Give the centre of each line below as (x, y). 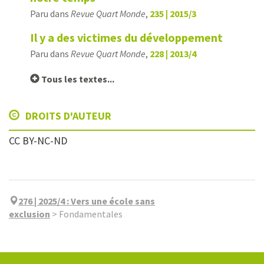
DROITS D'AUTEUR (67, 116)
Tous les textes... (77, 79)
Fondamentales (91, 214)
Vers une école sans (113, 201)
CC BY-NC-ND (38, 141)
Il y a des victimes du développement (126, 37)
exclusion (29, 214)
